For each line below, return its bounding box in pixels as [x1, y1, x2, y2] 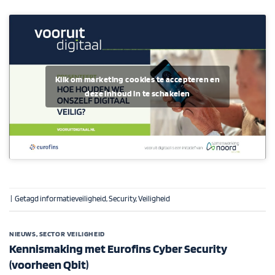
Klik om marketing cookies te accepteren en [55, 74, 220, 85]
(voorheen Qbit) [9, 257, 88, 273]
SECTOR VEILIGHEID [39, 229, 105, 238]
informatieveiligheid [40, 193, 106, 204]
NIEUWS [9, 229, 36, 238]
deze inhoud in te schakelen [85, 88, 190, 99]
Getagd [15, 193, 40, 204]
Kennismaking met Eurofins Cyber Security [9, 241, 227, 257]
